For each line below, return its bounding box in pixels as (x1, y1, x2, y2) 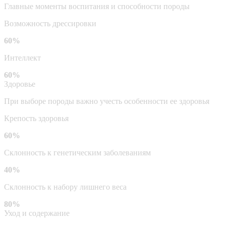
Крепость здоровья (4, 114, 69, 123)
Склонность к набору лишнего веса (4, 182, 127, 191)
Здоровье (4, 79, 35, 88)
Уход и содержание (4, 208, 70, 217)
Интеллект (4, 53, 41, 62)
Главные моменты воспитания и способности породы (4, 2, 190, 11)
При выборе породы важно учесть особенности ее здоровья (4, 96, 209, 105)
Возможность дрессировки (4, 19, 96, 28)
